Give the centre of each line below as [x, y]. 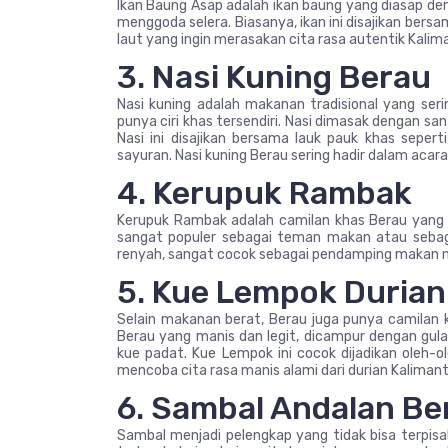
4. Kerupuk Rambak [264, 193]
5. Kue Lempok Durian [281, 292]
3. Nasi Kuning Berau [274, 77]
